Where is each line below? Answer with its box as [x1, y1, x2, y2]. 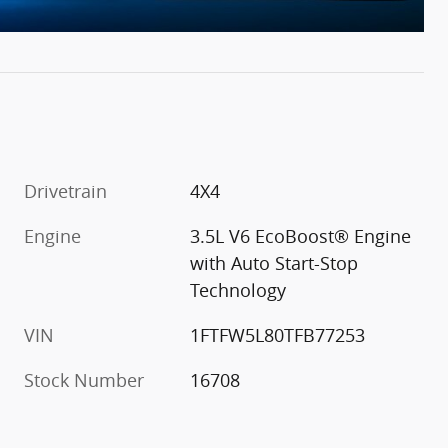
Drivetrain [24, 179, 107, 204]
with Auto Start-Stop [190, 251, 359, 276]
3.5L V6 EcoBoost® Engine [190, 224, 412, 249]
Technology [190, 278, 287, 303]
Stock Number [24, 368, 144, 393]
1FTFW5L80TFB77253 [190, 323, 366, 348]
